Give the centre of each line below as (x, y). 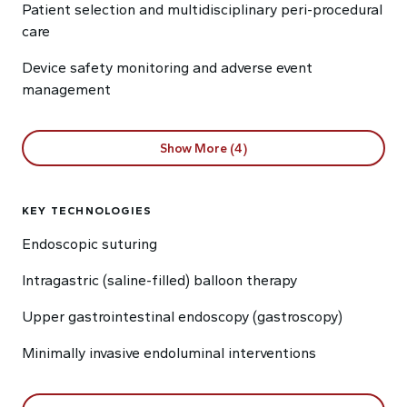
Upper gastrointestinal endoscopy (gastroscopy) (182, 317)
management (66, 89)
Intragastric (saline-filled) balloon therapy (159, 280)
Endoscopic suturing (89, 244)
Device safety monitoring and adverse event (167, 68)
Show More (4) (203, 148)
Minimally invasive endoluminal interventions (169, 353)
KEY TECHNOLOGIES (87, 211)
